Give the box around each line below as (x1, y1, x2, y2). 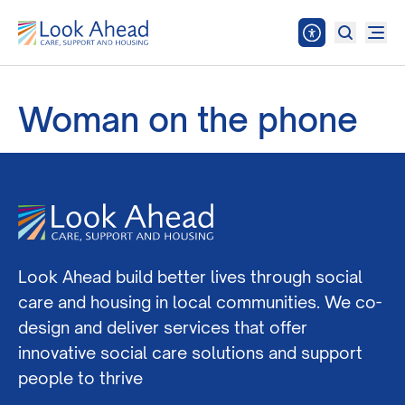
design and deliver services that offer (18, 317, 307, 337)
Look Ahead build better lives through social (18, 267, 363, 287)
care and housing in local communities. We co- (18, 292, 381, 312)
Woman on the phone (18, 99, 358, 140)
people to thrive (18, 368, 143, 388)
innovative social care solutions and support (18, 343, 363, 363)
